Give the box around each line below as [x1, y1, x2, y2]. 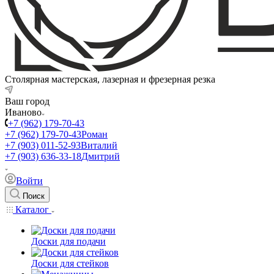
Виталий [81, 140, 117, 150]
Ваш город [5, 96, 50, 106]
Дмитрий [81, 151, 120, 161]
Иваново [5, 107, 42, 117]
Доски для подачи [31, 236, 106, 246]
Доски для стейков [31, 258, 109, 268]
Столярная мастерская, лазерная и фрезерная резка [5, 74, 215, 84]
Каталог [13, 204, 51, 215]
